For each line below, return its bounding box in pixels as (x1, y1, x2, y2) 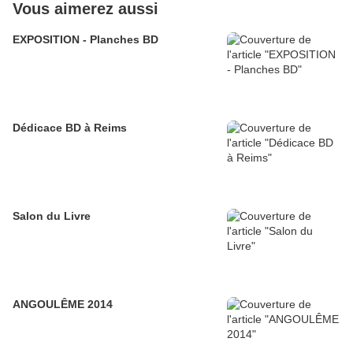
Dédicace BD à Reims (13, 121, 127, 135)
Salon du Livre (13, 210, 91, 223)
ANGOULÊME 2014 (13, 298, 113, 311)
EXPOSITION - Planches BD (13, 33, 158, 46)
